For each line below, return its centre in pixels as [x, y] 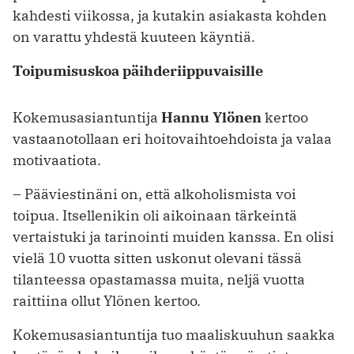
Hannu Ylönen [211, 117]
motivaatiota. [57, 160]
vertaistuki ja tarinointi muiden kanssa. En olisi [173, 236]
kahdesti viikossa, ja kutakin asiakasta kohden [170, 15]
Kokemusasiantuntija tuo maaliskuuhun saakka [174, 334]
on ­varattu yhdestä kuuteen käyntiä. [134, 36]
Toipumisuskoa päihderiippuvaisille [138, 70]
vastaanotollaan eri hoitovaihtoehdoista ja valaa [172, 138]
